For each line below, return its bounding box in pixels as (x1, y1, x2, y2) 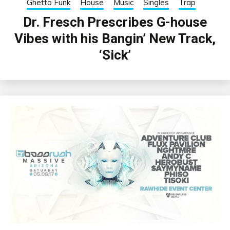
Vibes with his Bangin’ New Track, (14, 31, 216, 47)
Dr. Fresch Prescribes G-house (23, 14, 207, 30)
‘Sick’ (99, 47, 131, 63)
